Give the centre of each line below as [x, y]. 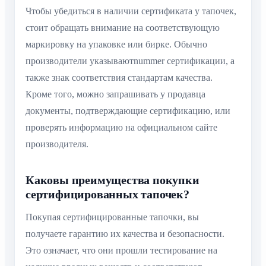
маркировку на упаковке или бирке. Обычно [116, 45]
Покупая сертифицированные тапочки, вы [112, 217]
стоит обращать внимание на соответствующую [123, 28]
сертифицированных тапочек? [107, 194]
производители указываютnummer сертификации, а [130, 61]
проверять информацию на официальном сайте [121, 128]
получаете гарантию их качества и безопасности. [125, 234]
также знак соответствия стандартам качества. [119, 78]
